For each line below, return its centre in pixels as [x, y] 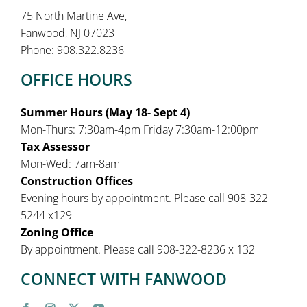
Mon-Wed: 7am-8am [70, 164]
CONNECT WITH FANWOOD [123, 279]
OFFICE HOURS [76, 80]
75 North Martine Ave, [73, 16]
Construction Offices [76, 181]
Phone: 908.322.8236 [72, 50]
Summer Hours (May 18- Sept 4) [105, 113]
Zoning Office [57, 233]
